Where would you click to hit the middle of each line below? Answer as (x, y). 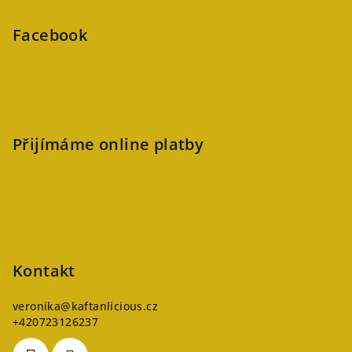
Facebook (50, 35)
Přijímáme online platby (108, 144)
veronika (37, 306)
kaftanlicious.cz (115, 306)
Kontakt (44, 270)
